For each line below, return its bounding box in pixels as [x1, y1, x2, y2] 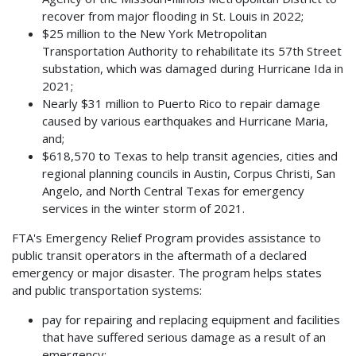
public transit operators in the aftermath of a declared [12, 246, 307, 263]
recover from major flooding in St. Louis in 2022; [41, 7, 304, 24]
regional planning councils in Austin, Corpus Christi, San [41, 164, 335, 181]
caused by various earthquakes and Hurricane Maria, [41, 112, 328, 129]
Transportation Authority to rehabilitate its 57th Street [41, 42, 342, 59]
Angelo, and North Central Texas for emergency [41, 182, 304, 199]
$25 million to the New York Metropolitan [41, 25, 267, 41]
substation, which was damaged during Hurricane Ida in [41, 60, 343, 76]
